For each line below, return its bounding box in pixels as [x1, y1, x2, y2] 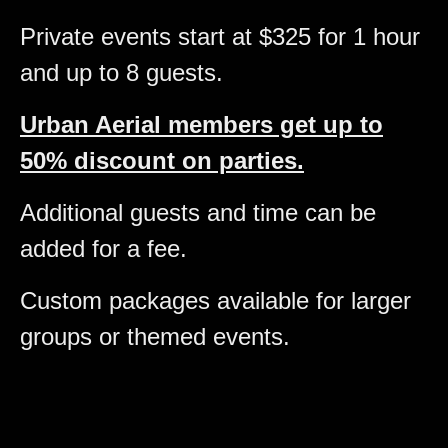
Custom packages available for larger [20, 287, 411, 315]
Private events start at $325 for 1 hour [20, 23, 420, 51]
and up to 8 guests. [20, 59, 230, 87]
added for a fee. [20, 235, 187, 263]
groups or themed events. [20, 323, 290, 351]
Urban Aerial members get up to [20, 111, 383, 139]
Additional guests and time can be [20, 199, 376, 227]
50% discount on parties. [20, 147, 304, 175]
